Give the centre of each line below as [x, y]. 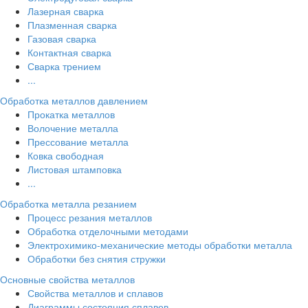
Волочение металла [73, 128]
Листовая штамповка [75, 169]
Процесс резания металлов [90, 218]
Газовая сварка [62, 39]
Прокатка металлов [71, 114]
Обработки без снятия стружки [97, 259]
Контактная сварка [69, 53]
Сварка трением [64, 66]
